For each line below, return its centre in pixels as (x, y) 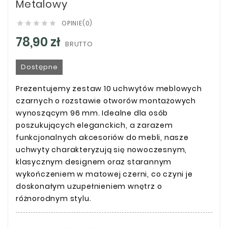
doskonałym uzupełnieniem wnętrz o (89, 186)
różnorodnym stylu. (54, 198)
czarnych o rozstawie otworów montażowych (106, 101)
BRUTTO (79, 44)
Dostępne (39, 67)
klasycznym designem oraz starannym (94, 162)
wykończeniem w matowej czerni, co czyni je (104, 174)
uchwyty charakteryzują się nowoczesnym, (102, 149)
